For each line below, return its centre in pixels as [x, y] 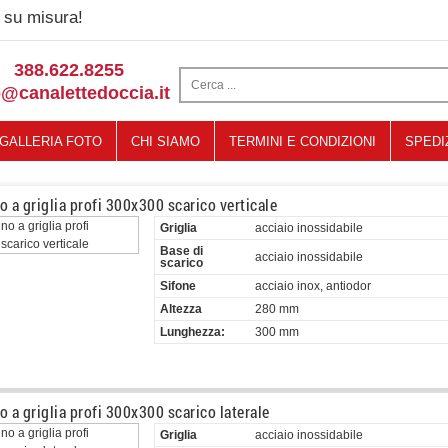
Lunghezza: [192, 332]
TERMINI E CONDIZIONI [302, 141]
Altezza [181, 309]
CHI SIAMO [165, 141]
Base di [181, 251]
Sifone [178, 286]
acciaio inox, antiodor [313, 286]
